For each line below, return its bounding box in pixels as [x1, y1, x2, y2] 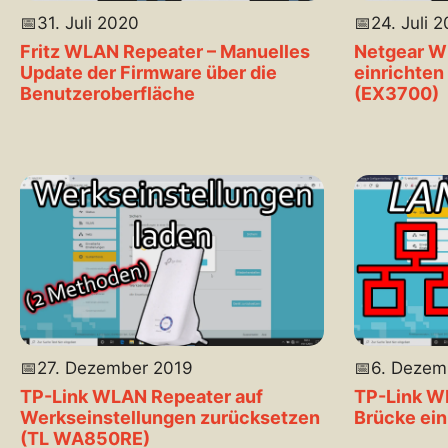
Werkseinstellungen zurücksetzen [20, 407, 320, 429]
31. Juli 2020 [37, 13, 139, 34]
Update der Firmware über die [20, 62, 277, 84]
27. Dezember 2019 [37, 358, 193, 379]
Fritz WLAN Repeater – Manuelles [20, 41, 310, 63]
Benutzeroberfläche [20, 83, 195, 105]
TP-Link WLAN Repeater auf [20, 386, 263, 408]
